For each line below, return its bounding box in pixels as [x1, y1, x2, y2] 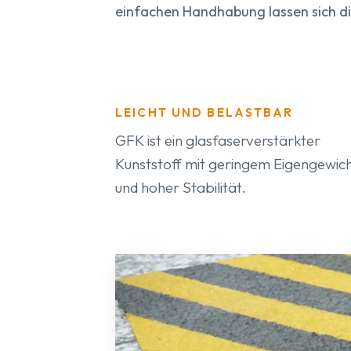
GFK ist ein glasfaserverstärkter [115, 130, 320, 150]
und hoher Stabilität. [115, 177, 246, 197]
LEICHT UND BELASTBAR [115, 104, 294, 120]
